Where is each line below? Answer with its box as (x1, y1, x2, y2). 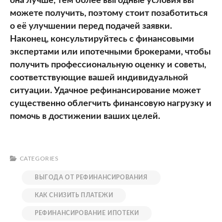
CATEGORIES (19, 156, 59, 162)
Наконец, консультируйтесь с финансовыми (10, 35, 194, 44)
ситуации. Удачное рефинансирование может (10, 86, 201, 96)
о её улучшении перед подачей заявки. (10, 22, 172, 31)
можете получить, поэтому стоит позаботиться (10, 9, 208, 18)
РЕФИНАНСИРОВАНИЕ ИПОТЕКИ (35, 210, 139, 217)
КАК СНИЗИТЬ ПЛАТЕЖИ (35, 192, 113, 199)
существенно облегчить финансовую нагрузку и (10, 99, 212, 109)
